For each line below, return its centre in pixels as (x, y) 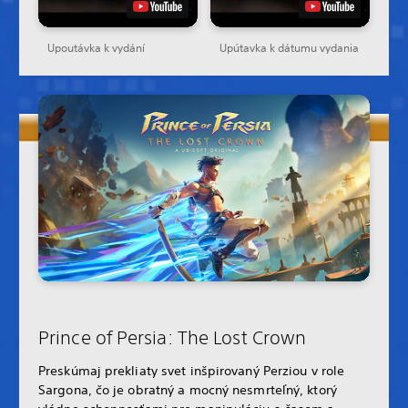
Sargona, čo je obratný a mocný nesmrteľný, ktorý (188, 389)
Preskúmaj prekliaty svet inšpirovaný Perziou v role (192, 370)
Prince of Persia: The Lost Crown (173, 337)
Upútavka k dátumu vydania (289, 48)
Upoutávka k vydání (96, 48)
